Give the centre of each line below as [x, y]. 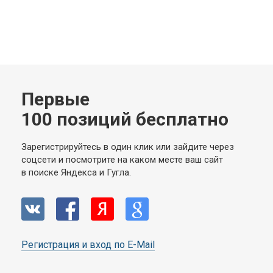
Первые [55, 99]
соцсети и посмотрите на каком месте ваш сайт [122, 159]
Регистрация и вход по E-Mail [88, 244]
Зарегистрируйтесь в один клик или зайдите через [128, 147]
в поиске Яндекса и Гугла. [76, 172]
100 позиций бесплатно [125, 119]
